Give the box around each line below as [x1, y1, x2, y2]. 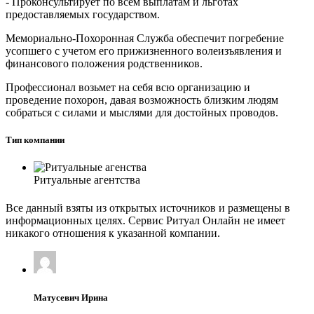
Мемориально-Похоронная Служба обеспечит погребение [6, 32, 284, 44]
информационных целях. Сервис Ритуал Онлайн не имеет [6, 214, 285, 227]
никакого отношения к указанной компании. [6, 227, 220, 240]
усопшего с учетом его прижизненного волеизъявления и [6, 44, 282, 57]
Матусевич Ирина [34, 292, 108, 303]
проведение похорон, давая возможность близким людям [6, 93, 278, 106]
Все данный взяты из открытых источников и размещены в [6, 202, 290, 214]
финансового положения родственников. [6, 57, 203, 69]
